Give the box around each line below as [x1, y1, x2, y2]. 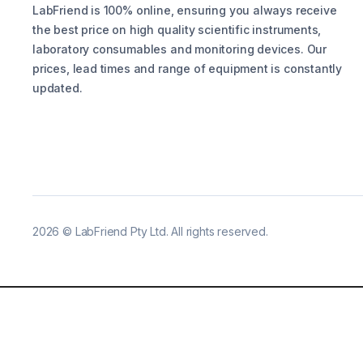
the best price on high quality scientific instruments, [32, 23, 322, 37]
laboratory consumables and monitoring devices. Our [32, 42, 327, 57]
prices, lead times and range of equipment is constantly [32, 62, 343, 76]
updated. [32, 81, 83, 96]
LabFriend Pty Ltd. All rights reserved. [75, 224, 268, 239]
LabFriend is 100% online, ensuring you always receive [32, 3, 337, 18]
